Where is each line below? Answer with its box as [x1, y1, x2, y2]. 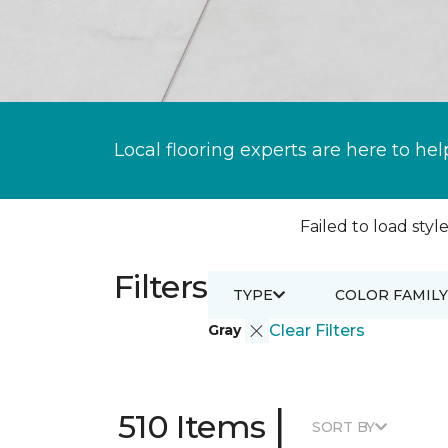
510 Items [118, 407, 266, 446]
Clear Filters [268, 321, 365, 340]
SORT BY [311, 417, 376, 436]
